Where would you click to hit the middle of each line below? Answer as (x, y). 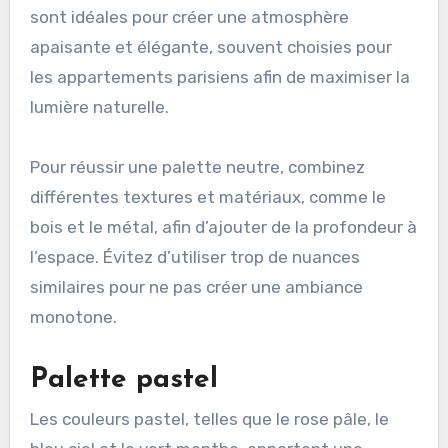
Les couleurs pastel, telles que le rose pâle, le (209, 419)
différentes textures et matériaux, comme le (207, 197)
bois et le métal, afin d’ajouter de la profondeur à (223, 227)
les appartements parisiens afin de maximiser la (219, 77)
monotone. (73, 317)
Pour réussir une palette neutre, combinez (197, 167)
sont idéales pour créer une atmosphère (189, 17)
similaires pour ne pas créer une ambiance (196, 287)
